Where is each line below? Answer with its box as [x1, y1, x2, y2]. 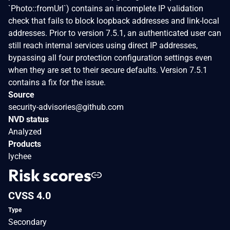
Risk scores [8, 164, 91, 185]
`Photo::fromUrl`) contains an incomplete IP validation [8, 3, 203, 13]
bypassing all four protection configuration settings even [8, 52, 212, 63]
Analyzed [8, 126, 42, 137]
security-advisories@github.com [8, 102, 124, 112]
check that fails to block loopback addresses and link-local [8, 15, 219, 26]
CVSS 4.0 [8, 189, 51, 202]
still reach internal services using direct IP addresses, [8, 40, 198, 50]
